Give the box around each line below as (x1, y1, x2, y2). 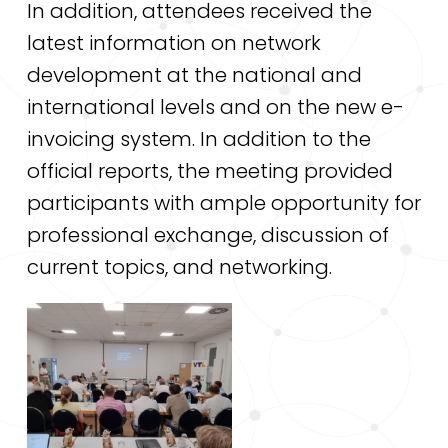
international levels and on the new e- (26, 93, 404, 122)
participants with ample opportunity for (26, 189, 421, 218)
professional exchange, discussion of (26, 221, 389, 250)
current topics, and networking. (26, 253, 332, 282)
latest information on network (26, 29, 321, 58)
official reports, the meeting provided (26, 157, 393, 186)
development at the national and (26, 61, 362, 90)
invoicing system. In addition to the (26, 125, 371, 154)
